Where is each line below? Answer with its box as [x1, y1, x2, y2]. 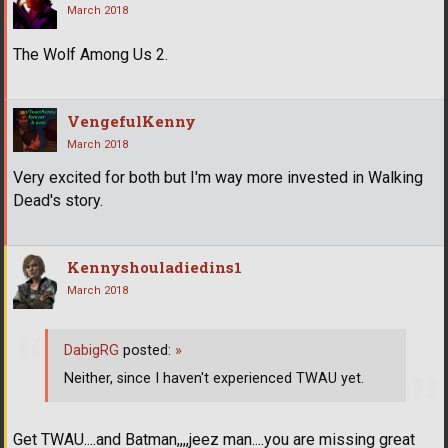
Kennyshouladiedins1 [67, 257, 242, 278]
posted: [119, 342, 175, 359]
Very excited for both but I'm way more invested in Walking [13, 168, 423, 188]
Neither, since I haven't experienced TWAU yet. [64, 370, 364, 387]
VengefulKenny [67, 111, 196, 132]
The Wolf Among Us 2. [13, 45, 168, 65]
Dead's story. [13, 191, 103, 211]
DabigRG [64, 342, 119, 359]
